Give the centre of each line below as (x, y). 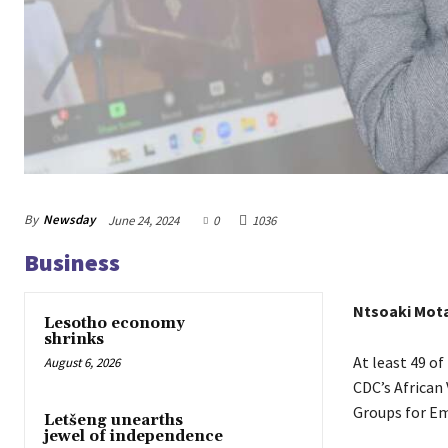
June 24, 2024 (143, 220)
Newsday (69, 220)
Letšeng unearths (113, 421)
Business (72, 262)
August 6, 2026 (82, 362)
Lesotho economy (114, 323)
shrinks (74, 339)
